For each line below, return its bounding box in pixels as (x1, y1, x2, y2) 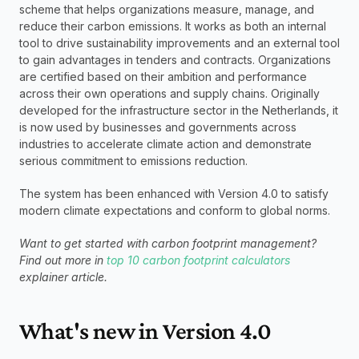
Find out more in (19, 253, 107, 267)
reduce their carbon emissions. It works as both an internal (19, 19, 326, 33)
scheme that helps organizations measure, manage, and (19, 2, 314, 16)
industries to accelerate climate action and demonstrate (19, 137, 312, 151)
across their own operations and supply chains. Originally (19, 87, 320, 100)
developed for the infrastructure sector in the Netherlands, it (19, 103, 338, 117)
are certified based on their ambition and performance (19, 70, 307, 83)
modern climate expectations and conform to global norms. (19, 204, 330, 217)
